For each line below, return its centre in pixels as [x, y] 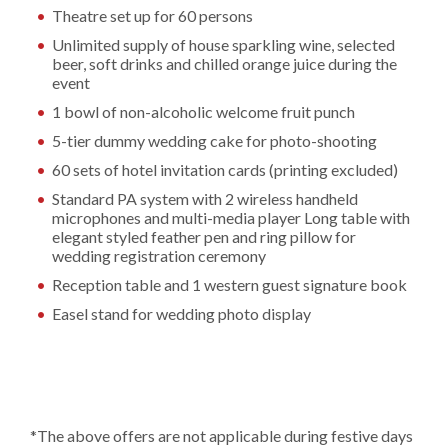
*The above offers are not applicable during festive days [221, 435]
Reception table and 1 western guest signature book [230, 284]
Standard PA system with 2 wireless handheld [205, 198]
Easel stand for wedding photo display [182, 313]
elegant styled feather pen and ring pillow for [204, 236]
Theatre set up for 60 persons [153, 15]
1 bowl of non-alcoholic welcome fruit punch [204, 111]
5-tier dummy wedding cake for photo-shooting [215, 140]
